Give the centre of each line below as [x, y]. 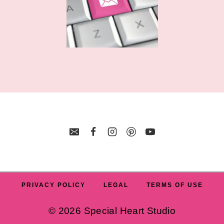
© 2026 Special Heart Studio [112, 211]
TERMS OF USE [174, 185]
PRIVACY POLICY [53, 185]
